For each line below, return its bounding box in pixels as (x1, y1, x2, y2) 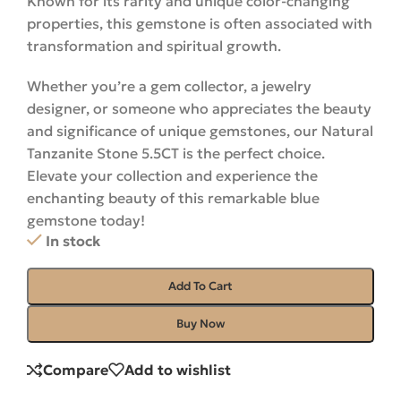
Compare (43, 361, 108, 380)
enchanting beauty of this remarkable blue (27, 189, 320, 208)
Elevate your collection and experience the (27, 166, 318, 185)
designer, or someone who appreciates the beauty (27, 99, 371, 118)
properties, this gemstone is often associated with (27, 14, 372, 33)
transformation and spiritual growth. (27, 37, 281, 55)
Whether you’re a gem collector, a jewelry (27, 77, 311, 96)
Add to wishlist (124, 361, 231, 380)
